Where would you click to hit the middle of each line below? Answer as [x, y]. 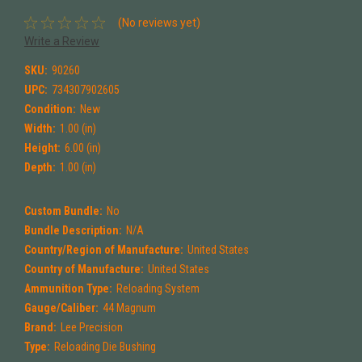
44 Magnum [129, 308]
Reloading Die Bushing [105, 347]
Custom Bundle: [63, 211]
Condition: [50, 109]
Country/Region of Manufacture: [104, 250]
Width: [40, 129]
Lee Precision [91, 328]
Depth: [40, 168]
